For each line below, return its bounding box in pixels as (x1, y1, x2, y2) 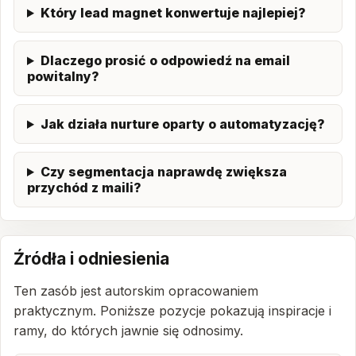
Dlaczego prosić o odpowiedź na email (40, 52, 290, 68)
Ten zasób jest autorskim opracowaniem (14, 283, 258, 299)
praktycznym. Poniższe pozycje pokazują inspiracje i (14, 303, 331, 319)
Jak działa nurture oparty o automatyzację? (40, 116, 325, 132)
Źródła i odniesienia (14, 249, 169, 269)
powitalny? (27, 68, 99, 84)
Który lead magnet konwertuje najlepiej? (40, 5, 306, 21)
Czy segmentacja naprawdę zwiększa (40, 164, 287, 180)
